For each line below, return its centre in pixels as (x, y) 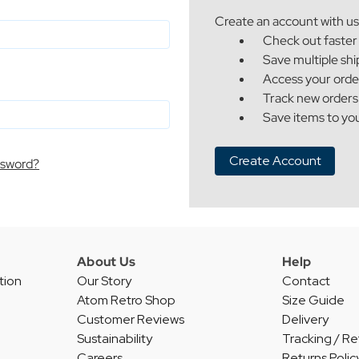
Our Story (104, 280)
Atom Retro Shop (126, 300)
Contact (306, 280)
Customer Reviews (131, 319)
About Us (106, 261)
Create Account (275, 160)
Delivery (305, 319)
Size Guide (313, 300)
